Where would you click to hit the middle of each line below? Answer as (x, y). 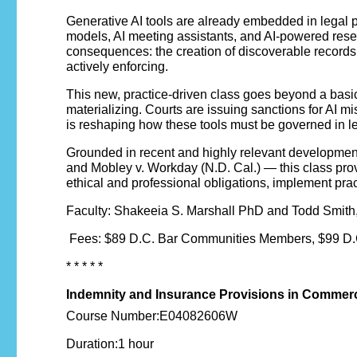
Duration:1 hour (110, 344)
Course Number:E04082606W (152, 316)
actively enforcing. (117, 67)
